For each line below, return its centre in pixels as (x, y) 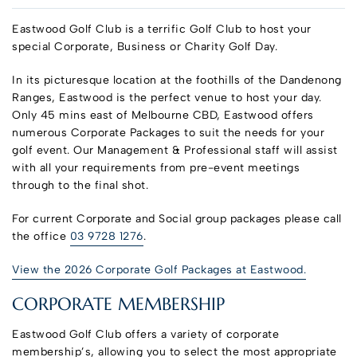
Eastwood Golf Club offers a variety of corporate (145, 335)
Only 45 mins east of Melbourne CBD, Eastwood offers (163, 116)
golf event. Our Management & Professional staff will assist (175, 151)
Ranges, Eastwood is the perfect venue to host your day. (167, 98)
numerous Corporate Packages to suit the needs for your (168, 133)
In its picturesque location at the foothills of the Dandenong (177, 80)
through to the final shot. (80, 186)
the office (41, 237)
